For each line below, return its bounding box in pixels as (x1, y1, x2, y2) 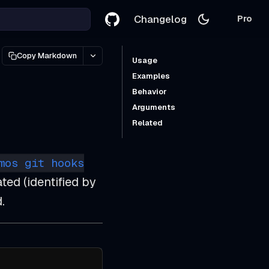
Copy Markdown (17, 50, 77, 61)
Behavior (132, 86, 166, 97)
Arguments (132, 102, 175, 112)
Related (132, 118, 163, 128)
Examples (132, 71, 170, 81)
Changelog (134, 12, 187, 26)
